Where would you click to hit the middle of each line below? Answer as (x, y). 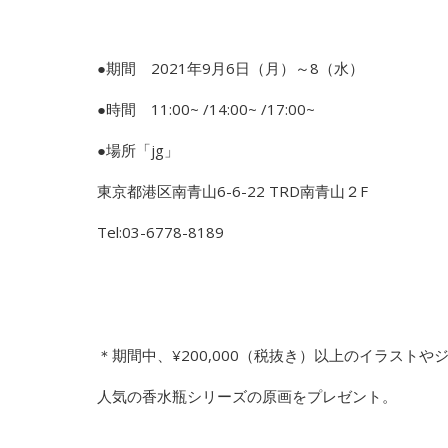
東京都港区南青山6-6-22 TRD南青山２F (232, 190)
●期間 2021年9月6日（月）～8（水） (230, 67)
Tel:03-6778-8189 (160, 231)
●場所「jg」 (138, 149)
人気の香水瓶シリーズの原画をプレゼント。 (247, 395)
